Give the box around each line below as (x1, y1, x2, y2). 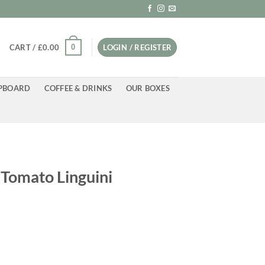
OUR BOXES (125, 83, 170, 93)
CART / (9, 43, 38, 52)
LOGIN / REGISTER (103, 43, 172, 52)
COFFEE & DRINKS (44, 83, 112, 93)
